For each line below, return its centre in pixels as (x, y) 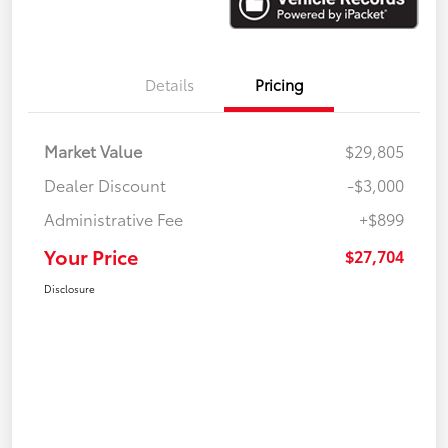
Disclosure (69, 289)
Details (169, 84)
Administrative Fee (113, 219)
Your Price (91, 256)
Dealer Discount (105, 185)
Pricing (279, 84)
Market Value (93, 151)
